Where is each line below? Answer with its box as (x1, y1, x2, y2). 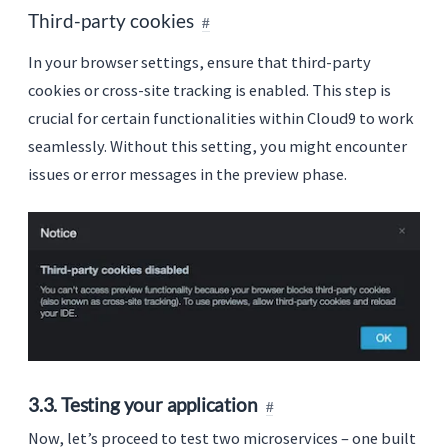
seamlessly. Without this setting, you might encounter (28, 135, 407, 156)
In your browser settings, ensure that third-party (28, 51, 371, 72)
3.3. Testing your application (28, 393, 258, 417)
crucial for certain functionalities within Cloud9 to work (28, 107, 414, 128)
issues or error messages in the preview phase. (28, 163, 347, 184)
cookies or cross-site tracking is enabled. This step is (28, 79, 391, 100)
